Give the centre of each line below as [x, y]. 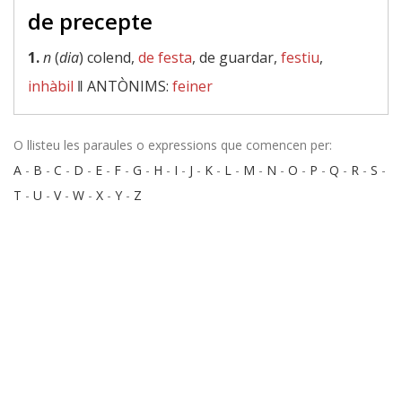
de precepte [90, 21]
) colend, [109, 57]
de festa [165, 57]
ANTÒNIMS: [130, 86]
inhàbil [51, 86]
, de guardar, [236, 57]
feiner [192, 86]
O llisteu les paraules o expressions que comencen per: [173, 145]
